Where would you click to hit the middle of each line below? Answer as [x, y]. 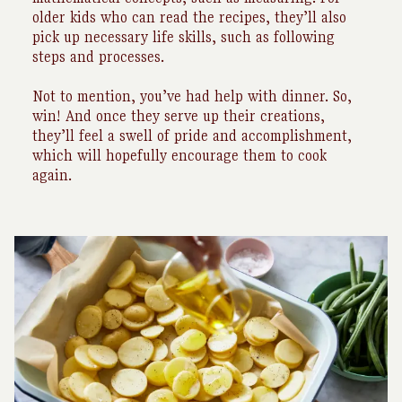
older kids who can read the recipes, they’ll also [189, 17]
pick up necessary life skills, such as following [184, 37]
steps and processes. [100, 57]
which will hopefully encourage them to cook [179, 155]
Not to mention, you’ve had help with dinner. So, [192, 96]
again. [52, 175]
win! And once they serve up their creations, [179, 116]
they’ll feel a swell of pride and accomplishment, [192, 135]
